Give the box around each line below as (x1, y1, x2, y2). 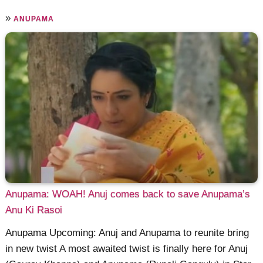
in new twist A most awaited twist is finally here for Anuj (5, 242, 248, 254)
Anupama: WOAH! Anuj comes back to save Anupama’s (5, 188, 251, 200)
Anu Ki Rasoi (5, 204, 63, 216)
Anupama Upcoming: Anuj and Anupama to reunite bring (5, 227, 249, 238)
